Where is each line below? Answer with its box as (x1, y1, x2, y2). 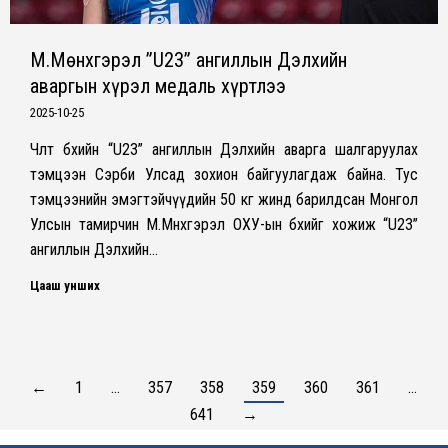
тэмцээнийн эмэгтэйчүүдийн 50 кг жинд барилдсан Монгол (30, 189, 418, 209)
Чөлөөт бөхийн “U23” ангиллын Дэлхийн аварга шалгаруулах (30, 139, 418, 159)
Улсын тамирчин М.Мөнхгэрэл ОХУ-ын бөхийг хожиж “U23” (30, 214, 418, 234)
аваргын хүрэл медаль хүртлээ (30, 73, 286, 98)
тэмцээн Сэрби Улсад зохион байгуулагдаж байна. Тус (30, 164, 418, 184)
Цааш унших (30, 277, 100, 293)
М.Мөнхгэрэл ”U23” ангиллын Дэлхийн (30, 47, 347, 72)
